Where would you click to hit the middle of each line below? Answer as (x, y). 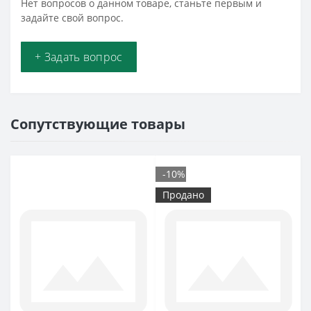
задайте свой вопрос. (72, 17)
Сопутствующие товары (98, 124)
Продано (183, 194)
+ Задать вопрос (79, 57)
